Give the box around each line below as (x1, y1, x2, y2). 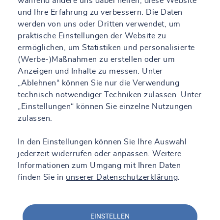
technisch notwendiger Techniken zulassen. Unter (18, 90, 202, 99)
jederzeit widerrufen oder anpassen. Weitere (18, 149, 182, 158)
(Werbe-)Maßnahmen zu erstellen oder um (18, 55, 175, 63)
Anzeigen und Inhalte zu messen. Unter (18, 67, 163, 75)
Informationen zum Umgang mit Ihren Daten (18, 161, 181, 169)
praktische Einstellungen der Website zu (18, 31, 166, 40)
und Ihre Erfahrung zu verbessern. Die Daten (18, 8, 183, 16)
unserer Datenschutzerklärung (66, 173, 178, 181)
